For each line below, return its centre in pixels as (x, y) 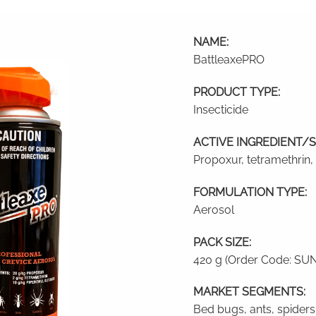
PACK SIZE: (222, 242)
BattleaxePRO (229, 60)
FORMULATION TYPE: (250, 192)
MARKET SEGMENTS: (249, 292)
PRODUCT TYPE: (236, 92)
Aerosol (213, 209)
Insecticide (220, 110)
